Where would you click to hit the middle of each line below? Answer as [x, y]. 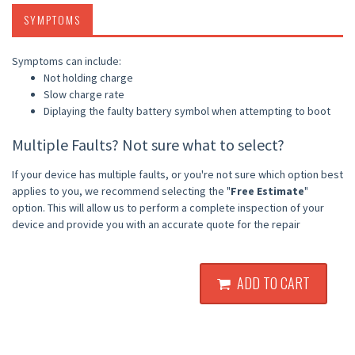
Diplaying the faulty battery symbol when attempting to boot [187, 111]
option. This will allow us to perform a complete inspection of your [168, 207]
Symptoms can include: [67, 61]
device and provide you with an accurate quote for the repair [156, 224]
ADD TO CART [270, 282]
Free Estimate [267, 191]
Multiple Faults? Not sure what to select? [148, 144]
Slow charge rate [84, 94]
